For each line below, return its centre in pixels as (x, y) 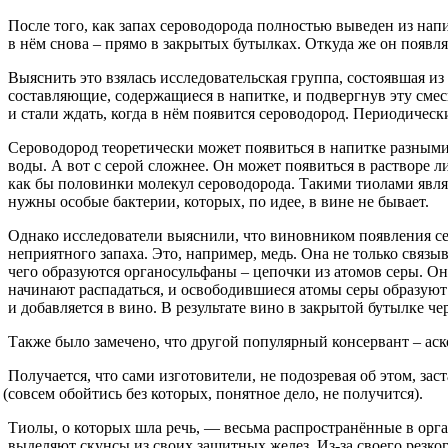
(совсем (29, 394)
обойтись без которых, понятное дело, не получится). (239, 394)
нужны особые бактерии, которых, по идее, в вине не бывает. (218, 202)
